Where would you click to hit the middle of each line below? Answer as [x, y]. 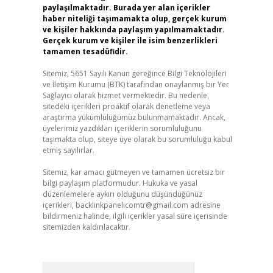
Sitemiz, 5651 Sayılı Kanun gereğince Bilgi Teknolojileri [134, 73]
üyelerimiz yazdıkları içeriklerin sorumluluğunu [122, 128]
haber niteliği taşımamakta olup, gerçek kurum [134, 19]
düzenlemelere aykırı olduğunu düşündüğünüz [122, 194]
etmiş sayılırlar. [68, 150]
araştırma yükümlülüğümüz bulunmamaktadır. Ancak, [134, 117]
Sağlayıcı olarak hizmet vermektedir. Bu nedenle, [126, 95]
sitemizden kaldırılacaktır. [86, 227]
